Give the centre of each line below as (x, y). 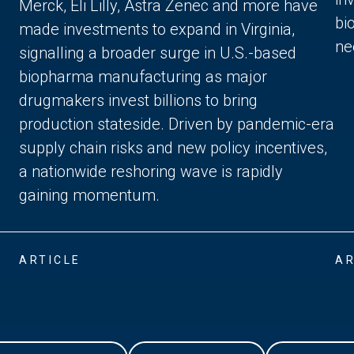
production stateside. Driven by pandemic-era (177, 124)
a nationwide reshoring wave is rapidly (151, 171)
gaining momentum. (89, 195)
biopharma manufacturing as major (143, 76)
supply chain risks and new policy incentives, (173, 147)
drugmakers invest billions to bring (138, 100)
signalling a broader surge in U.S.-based (158, 53)
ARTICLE (50, 260)
